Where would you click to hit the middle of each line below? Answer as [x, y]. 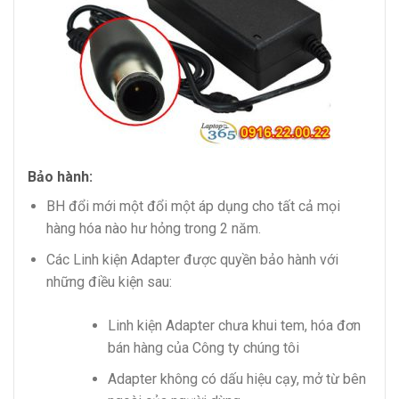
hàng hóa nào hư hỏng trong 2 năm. [153, 229]
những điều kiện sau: [109, 282]
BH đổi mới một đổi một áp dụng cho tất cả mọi [193, 207]
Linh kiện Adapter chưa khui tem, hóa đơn [234, 326]
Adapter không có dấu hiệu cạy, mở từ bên [236, 379]
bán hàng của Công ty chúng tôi [203, 348]
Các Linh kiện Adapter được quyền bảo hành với [192, 260]
